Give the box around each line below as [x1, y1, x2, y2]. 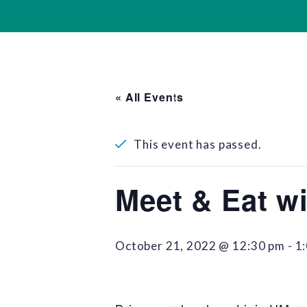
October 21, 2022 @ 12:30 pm [115, 238, 285, 253]
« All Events [115, 89, 184, 105]
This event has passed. [134, 137, 262, 151]
